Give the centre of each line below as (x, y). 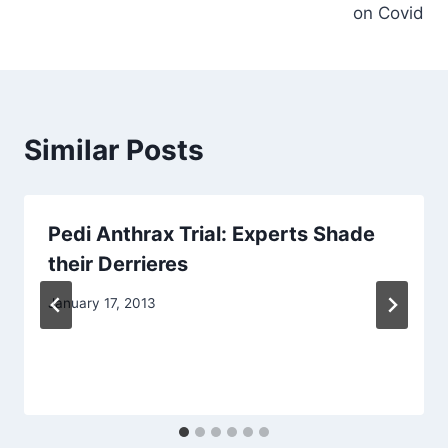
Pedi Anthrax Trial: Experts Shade (211, 234)
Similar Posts (114, 150)
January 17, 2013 (102, 302)
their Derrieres (118, 264)
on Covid (388, 13)
